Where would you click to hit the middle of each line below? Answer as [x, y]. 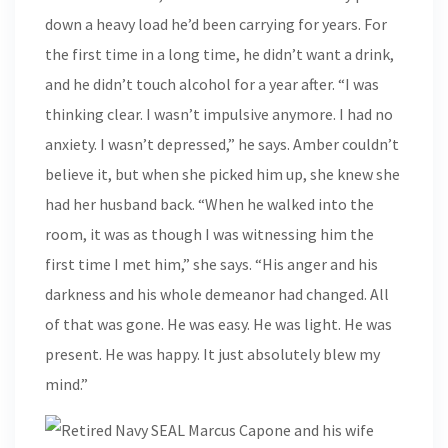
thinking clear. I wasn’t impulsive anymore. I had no [219, 114]
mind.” [66, 384]
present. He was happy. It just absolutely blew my [212, 354]
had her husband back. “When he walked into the [209, 204]
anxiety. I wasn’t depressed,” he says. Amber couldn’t [222, 144]
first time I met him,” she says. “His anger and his [211, 264]
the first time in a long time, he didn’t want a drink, [219, 54]
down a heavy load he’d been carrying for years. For [216, 24]
